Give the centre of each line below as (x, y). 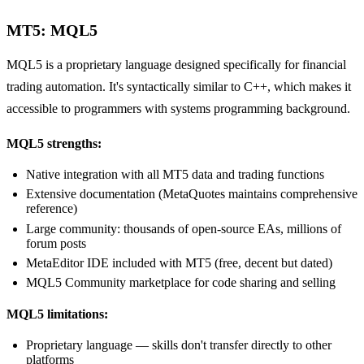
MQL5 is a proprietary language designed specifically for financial (176, 64)
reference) (52, 209)
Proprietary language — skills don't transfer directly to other (179, 345)
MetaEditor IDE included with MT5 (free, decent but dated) (179, 263)
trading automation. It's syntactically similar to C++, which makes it (179, 86)
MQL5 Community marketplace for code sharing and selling (181, 283)
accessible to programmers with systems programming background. (178, 108)
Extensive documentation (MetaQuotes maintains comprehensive (192, 194)
